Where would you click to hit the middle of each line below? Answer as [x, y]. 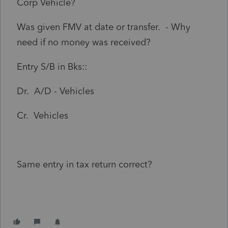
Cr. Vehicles [42, 115]
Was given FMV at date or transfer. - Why [104, 27]
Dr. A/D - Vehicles [55, 91]
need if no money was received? [84, 42]
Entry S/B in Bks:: [52, 66]
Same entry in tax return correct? [84, 164]
